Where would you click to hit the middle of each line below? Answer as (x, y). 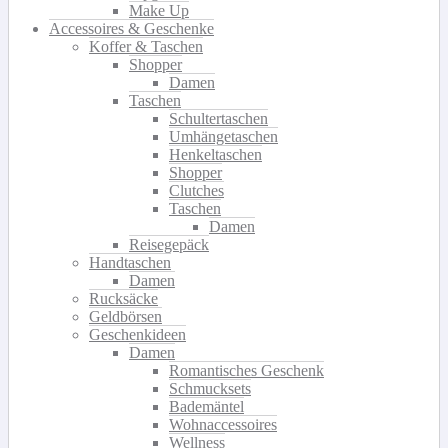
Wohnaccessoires (223, 424)
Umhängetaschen (223, 136)
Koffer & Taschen (146, 46)
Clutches (196, 190)
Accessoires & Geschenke (131, 28)
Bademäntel (206, 406)
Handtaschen (130, 262)
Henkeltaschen (215, 154)
